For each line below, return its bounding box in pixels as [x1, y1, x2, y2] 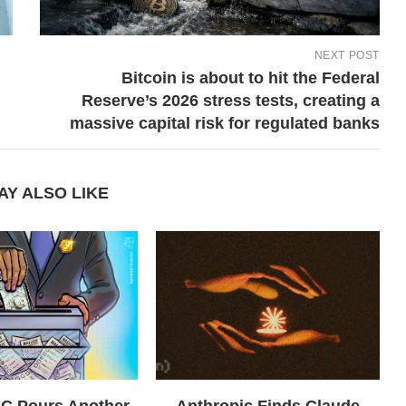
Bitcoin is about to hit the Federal [121, 68, 380, 87]
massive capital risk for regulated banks [69, 113, 380, 132]
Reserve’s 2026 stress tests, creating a [81, 91, 380, 110]
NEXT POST [314, 48, 380, 62]
